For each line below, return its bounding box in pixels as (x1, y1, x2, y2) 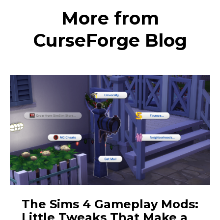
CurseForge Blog (33, 29, 187, 51)
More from (61, 7, 159, 29)
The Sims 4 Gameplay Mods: (22, 196, 198, 211)
